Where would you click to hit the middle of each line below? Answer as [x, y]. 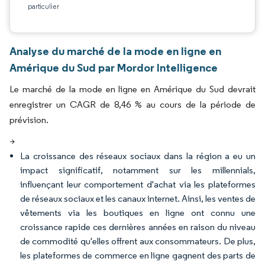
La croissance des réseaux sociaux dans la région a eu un [138, 156]
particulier [43, 6]
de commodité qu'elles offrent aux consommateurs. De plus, [138, 241]
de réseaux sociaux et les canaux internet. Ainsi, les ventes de [138, 198]
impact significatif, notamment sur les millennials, [138, 170]
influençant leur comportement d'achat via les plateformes [138, 184]
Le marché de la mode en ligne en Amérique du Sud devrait [132, 89]
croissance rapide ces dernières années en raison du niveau [138, 227]
